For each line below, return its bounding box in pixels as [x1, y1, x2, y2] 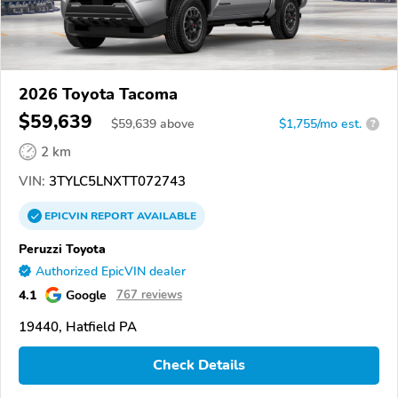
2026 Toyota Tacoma [19, 83, 178, 105]
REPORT [91, 208, 134, 223]
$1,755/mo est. [279, 115, 362, 132]
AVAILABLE [134, 208, 196, 223]
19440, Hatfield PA [19, 317, 137, 336]
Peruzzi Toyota [19, 239, 106, 258]
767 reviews [116, 286, 182, 303]
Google [66, 285, 107, 304]
